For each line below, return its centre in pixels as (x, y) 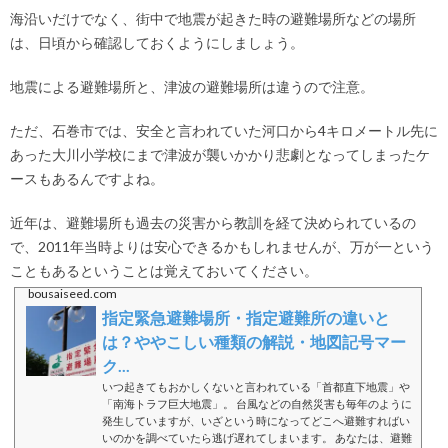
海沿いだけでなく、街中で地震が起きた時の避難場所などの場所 (213, 19)
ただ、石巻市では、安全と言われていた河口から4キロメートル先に (224, 131)
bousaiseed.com (72, 294)
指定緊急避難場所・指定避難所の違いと (246, 318)
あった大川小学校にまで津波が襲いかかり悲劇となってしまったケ (220, 155)
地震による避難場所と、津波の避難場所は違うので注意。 (192, 87)
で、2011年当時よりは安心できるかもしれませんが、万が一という (222, 247)
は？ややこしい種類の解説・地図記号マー (254, 342)
